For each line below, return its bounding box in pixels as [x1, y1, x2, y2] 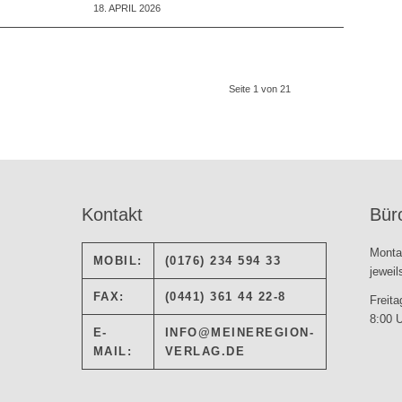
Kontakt [81, 205, 143, 225]
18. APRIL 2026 [93, 3, 162, 14]
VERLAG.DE [164, 345, 246, 359]
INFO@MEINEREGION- [164, 326, 315, 340]
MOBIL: [92, 254, 143, 268]
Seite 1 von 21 [229, 83, 292, 95]
